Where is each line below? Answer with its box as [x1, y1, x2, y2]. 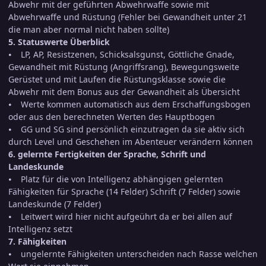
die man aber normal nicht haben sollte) [8, 24, 169, 36]
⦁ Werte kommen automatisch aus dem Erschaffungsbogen [8, 99, 251, 110]
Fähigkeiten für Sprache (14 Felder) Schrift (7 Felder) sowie [8, 186, 240, 198]
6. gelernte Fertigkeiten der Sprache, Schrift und [8, 148, 206, 160]
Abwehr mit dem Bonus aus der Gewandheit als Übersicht [8, 86, 240, 98]
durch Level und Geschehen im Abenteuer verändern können [8, 136, 253, 148]
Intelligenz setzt [8, 223, 72, 235]
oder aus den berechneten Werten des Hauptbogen [8, 111, 215, 123]
